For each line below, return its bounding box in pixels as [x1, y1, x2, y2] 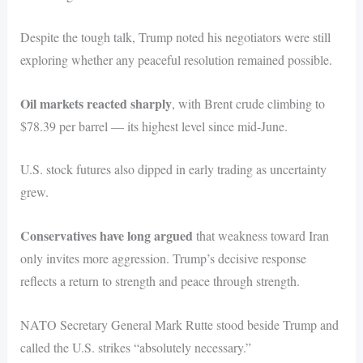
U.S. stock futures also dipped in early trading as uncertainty [19, 160, 327, 178]
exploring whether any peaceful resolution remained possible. [19, 51, 332, 69]
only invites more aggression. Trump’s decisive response [19, 250, 306, 267]
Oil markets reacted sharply [19, 93, 172, 113]
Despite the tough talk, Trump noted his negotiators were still [19, 28, 331, 46]
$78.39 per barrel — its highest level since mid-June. [19, 117, 288, 135]
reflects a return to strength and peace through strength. [19, 272, 300, 289]
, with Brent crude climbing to [171, 94, 325, 112]
